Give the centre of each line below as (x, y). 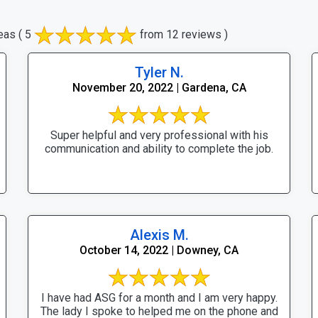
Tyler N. (159, 72)
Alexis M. (159, 235)
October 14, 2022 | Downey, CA (159, 250)
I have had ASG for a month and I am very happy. (159, 297)
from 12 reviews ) (182, 34)
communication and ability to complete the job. (159, 148)
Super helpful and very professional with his (159, 135)
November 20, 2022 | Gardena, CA (159, 87)
